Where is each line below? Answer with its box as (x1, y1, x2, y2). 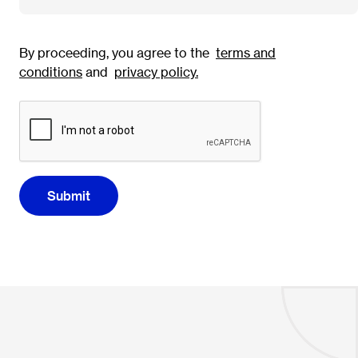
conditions (19, 64, 82, 80)
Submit (47, 188, 90, 204)
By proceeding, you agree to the (19, 45, 216, 61)
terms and (216, 45, 276, 61)
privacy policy (114, 64, 196, 80)
